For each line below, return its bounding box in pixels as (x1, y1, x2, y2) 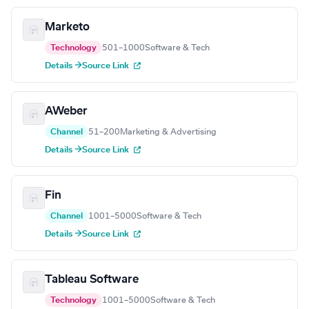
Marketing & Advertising (120, 128, 217, 137)
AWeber (45, 106, 88, 117)
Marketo (45, 21, 90, 33)
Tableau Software (45, 274, 139, 286)
